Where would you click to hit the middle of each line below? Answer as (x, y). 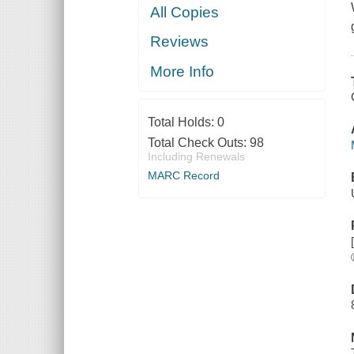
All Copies (185, 12)
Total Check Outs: (198, 143)
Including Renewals (196, 157)
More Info (183, 71)
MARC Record (183, 176)
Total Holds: (182, 122)
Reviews (180, 42)
